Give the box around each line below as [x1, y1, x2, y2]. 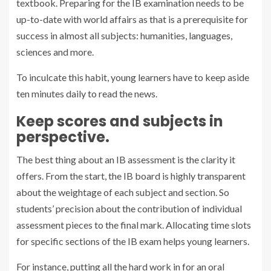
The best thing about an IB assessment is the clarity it [16, 153, 235, 165]
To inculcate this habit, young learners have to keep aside [16, 71, 249, 83]
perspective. [16, 126, 109, 147]
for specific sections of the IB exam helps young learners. [16, 235, 251, 247]
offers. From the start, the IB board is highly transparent [16, 169, 246, 181]
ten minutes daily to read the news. [16, 87, 157, 99]
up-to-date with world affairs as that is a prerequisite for [16, 13, 248, 25]
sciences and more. [16, 45, 96, 57]
